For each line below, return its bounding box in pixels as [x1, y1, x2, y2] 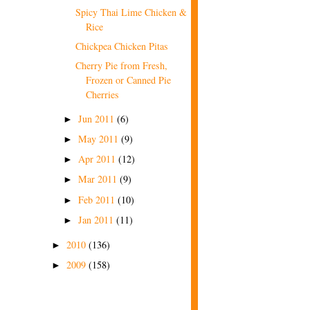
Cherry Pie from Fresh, [75, 59, 168, 73]
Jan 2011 [78, 212, 116, 226]
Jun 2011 [78, 112, 117, 126]
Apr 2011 [78, 152, 118, 166]
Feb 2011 [78, 192, 118, 206]
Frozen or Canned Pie [86, 73, 172, 87]
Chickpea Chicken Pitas [75, 39, 169, 53]
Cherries [86, 88, 120, 102]
